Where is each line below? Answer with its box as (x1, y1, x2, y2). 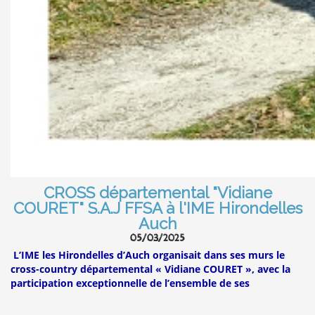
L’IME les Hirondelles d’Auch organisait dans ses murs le (13, 247, 285, 262)
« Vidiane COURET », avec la (155, 262, 290, 276)
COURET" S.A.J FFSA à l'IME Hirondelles (13, 199, 302, 218)
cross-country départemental (11, 262, 155, 276)
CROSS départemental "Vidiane (43, 184, 272, 202)
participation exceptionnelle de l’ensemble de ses (11, 276, 250, 290)
